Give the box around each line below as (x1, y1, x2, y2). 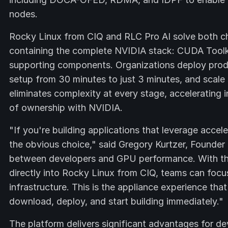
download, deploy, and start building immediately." (9, 196, 223, 207)
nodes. (9, 9, 38, 19)
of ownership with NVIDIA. (9, 102, 123, 113)
